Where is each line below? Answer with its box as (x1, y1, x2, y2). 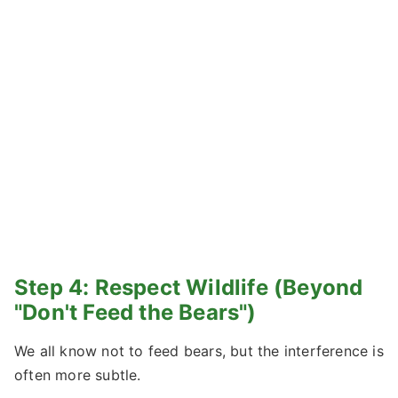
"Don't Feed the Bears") (14, 298, 257, 325)
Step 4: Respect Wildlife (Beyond (14, 274, 363, 300)
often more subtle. (14, 365, 141, 384)
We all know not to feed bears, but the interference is (14, 341, 384, 360)
